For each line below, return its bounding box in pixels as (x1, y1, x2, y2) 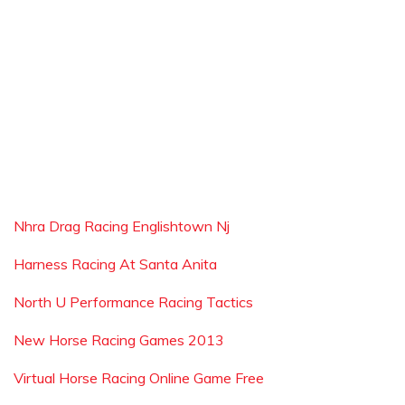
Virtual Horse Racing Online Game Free (14, 369, 264, 387)
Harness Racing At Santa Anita (14, 255, 217, 273)
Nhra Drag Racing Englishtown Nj (14, 217, 230, 235)
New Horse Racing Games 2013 (14, 331, 224, 349)
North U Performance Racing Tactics (14, 293, 253, 311)
